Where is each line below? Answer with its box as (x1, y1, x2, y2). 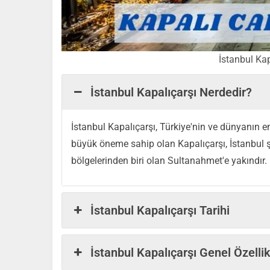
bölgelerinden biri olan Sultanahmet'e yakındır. (71, 154, 267, 166)
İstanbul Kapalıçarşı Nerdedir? (90, 84, 253, 99)
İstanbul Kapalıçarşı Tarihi (90, 202, 230, 218)
